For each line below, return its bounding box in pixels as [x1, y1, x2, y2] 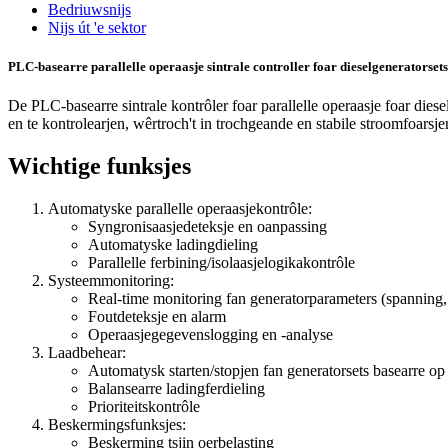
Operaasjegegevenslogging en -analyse [88, 325, 333, 343]
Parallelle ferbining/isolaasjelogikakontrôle [88, 253, 355, 271]
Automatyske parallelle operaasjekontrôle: [48, 199, 312, 217]
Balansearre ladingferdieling [88, 379, 265, 397]
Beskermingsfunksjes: [48, 415, 186, 433]
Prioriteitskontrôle [88, 397, 200, 415]
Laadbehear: [48, 343, 126, 361]
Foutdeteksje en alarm [88, 307, 226, 325]
